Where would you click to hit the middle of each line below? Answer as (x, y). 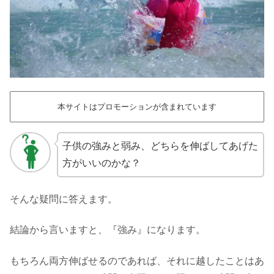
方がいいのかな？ (101, 163)
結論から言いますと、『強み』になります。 (108, 230)
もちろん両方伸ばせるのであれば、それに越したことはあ (137, 261)
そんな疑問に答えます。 (64, 199)
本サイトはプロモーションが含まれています (137, 106)
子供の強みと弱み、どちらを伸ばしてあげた (160, 146)
